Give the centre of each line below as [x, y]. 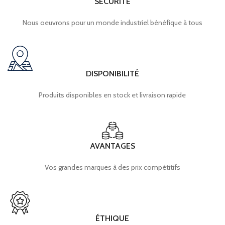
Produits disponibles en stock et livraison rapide [112, 95]
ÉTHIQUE [112, 218]
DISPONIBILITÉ [112, 74]
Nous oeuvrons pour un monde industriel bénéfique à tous [112, 23]
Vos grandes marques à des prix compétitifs [112, 167]
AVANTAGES [112, 146]
